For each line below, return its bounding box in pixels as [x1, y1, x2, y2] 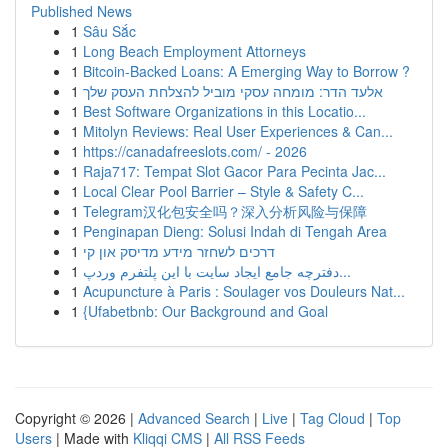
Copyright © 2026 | [15, 408, 138, 428]
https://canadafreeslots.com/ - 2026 [83, 141, 307, 161]
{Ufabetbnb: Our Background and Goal [83, 301, 328, 321]
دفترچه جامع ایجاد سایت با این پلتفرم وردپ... [339, 261, 351, 281]
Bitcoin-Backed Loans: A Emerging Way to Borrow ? [83, 61, 410, 81]
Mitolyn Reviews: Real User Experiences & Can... [83, 121, 393, 141]
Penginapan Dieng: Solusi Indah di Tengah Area [83, 221, 387, 241]
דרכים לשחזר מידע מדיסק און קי [83, 241, 275, 261]
